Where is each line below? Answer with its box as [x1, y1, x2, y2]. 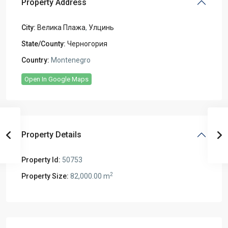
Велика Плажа [37, 23, 85, 32]
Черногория [67, 39, 107, 48]
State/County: [21, 39, 66, 48]
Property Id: [21, 155, 61, 164]
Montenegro [49, 55, 91, 64]
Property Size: [21, 172, 69, 180]
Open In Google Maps [24, 75, 89, 83]
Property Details [21, 129, 81, 139]
